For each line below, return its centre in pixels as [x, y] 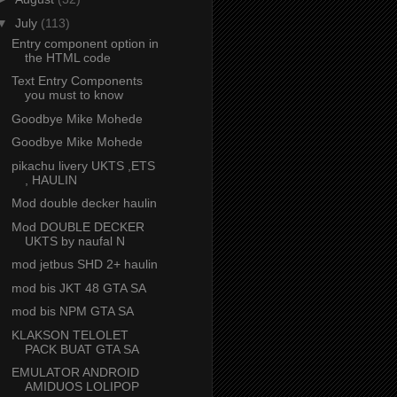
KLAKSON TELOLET [70, 335]
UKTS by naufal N [74, 241]
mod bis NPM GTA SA [72, 311]
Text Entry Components [77, 81]
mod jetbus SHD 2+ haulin [84, 265]
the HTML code [67, 57]
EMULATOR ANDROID [75, 373]
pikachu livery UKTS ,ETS [83, 165]
